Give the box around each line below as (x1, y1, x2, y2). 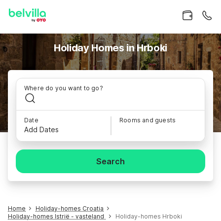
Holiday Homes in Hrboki (54, 42, 167, 54)
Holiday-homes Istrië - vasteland (8, 213, 106, 220)
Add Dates (24, 125, 59, 134)
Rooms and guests (119, 116, 176, 124)
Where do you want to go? (24, 84, 103, 92)
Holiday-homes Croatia (36, 205, 104, 212)
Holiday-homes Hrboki (115, 213, 182, 220)
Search (96, 156, 125, 166)
